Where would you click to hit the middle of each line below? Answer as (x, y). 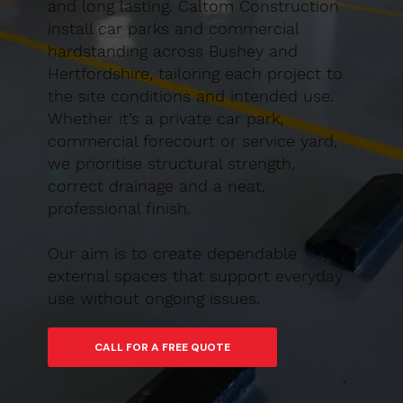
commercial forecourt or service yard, (192, 141)
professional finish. (119, 209)
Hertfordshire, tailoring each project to (195, 74)
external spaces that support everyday (195, 276)
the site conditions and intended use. (190, 96)
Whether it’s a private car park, (165, 119)
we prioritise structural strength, (171, 164)
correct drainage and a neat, (156, 186)
